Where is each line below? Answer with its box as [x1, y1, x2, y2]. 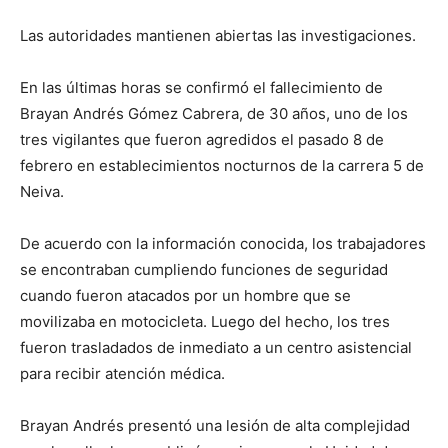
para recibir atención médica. [20, 363, 225, 383]
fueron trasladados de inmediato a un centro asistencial [20, 337, 412, 357]
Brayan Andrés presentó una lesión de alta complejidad [20, 415, 410, 435]
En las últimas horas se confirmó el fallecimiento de [20, 77, 383, 97]
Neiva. [20, 181, 64, 201]
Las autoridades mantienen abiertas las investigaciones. [20, 25, 416, 45]
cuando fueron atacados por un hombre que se [20, 285, 351, 305]
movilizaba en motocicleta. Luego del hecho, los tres [20, 311, 390, 331]
